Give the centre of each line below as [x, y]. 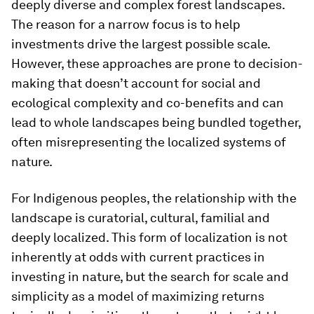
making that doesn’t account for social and [136, 83]
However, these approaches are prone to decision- [157, 63]
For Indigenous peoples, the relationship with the [154, 198]
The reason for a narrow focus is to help [126, 24]
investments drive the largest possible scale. [141, 44]
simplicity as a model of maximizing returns [138, 296]
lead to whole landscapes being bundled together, [156, 122]
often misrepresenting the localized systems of [149, 142]
